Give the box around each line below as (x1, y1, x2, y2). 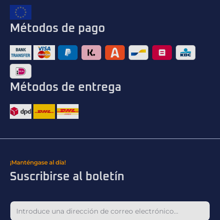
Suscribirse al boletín (10, 171, 124, 183)
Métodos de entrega (10, 82, 121, 94)
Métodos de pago (10, 23, 105, 35)
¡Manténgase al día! (10, 159, 66, 166)
